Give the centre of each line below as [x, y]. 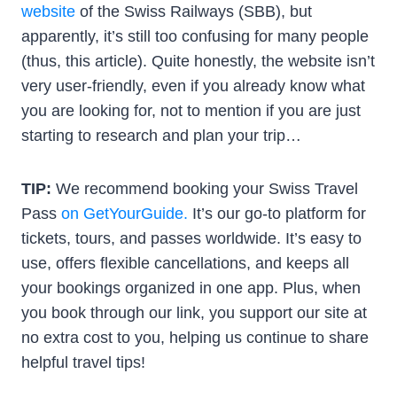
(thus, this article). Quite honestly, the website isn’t [198, 61]
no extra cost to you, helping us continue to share [195, 337]
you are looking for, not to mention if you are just [191, 110]
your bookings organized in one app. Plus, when [191, 288]
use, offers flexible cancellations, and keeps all [185, 263]
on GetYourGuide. [125, 213]
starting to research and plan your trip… [161, 135]
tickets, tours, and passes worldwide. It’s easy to [191, 238]
